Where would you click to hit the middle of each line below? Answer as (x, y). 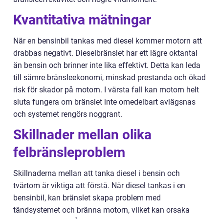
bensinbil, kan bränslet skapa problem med (87, 197)
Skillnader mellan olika (82, 134)
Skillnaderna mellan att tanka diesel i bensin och (97, 173)
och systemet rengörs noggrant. (68, 114)
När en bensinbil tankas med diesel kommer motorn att (108, 41)
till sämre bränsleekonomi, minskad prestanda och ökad (109, 77)
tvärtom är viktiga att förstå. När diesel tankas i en (99, 185)
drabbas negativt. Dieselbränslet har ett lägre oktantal (105, 53)
